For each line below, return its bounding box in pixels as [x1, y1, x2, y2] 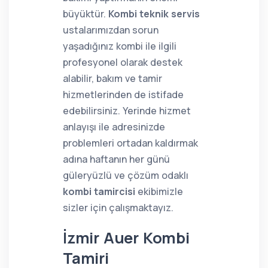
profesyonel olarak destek [63, 56, 182, 69]
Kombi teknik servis [108, 7, 200, 20]
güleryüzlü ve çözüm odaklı [63, 169, 188, 182]
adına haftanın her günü [63, 153, 170, 166]
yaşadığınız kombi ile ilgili [63, 39, 176, 53]
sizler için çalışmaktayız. [63, 201, 173, 214]
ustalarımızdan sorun [63, 23, 159, 36]
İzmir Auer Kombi [63, 227, 190, 248]
